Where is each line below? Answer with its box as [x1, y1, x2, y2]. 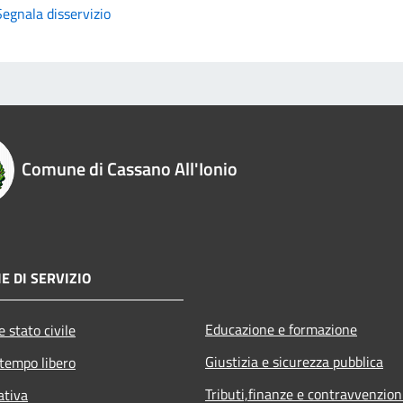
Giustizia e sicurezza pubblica [205, 350, 383, 372]
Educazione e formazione [205, 318, 357, 340]
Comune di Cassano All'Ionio [22, 154, 237, 183]
